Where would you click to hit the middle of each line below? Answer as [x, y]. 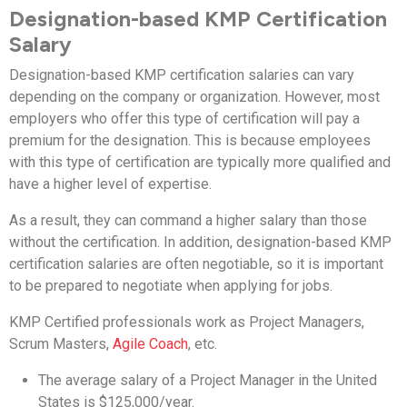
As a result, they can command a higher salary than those [188, 220]
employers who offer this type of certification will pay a [184, 118]
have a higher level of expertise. [110, 184]
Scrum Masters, [61, 343]
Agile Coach [150, 343]
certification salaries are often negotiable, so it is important [196, 263]
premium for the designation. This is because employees [190, 140]
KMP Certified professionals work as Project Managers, [187, 322]
